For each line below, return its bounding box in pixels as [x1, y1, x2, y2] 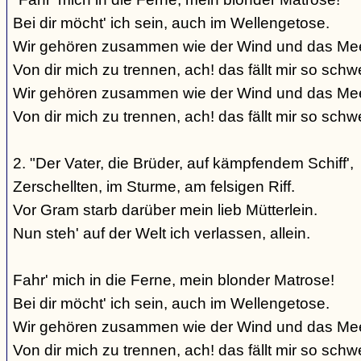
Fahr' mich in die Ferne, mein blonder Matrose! [13, 272, 334, 288]
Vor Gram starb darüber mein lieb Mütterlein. [13, 201, 317, 218]
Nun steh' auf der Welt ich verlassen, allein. [13, 225, 310, 242]
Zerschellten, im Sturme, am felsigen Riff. [13, 178, 295, 195]
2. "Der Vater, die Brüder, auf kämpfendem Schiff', [13, 155, 354, 172]
